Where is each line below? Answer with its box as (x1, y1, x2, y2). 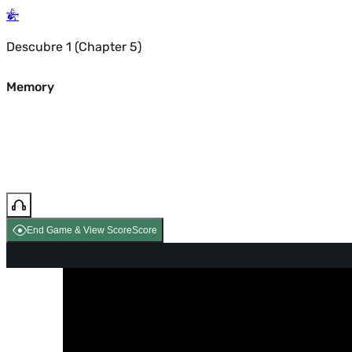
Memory (6, 79, 54, 94)
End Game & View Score (27, 225, 132, 236)
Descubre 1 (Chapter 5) (6, 39, 141, 54)
